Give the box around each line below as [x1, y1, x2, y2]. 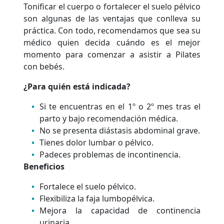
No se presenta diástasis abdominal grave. [39, 124, 200, 136]
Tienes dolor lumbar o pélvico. [39, 136, 154, 148]
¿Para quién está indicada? [23, 80, 131, 92]
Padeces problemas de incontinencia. [39, 148, 181, 160]
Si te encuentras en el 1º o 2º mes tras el [39, 100, 200, 112]
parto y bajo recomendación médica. [39, 112, 178, 124]
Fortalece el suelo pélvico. [39, 180, 136, 192]
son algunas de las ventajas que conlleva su [23, 12, 200, 24]
